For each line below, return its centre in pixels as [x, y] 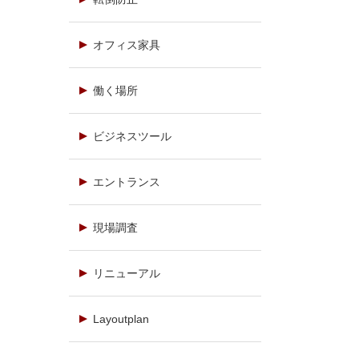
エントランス [127, 182]
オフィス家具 [127, 45]
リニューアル [127, 273]
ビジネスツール [132, 136]
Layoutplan [121, 319]
